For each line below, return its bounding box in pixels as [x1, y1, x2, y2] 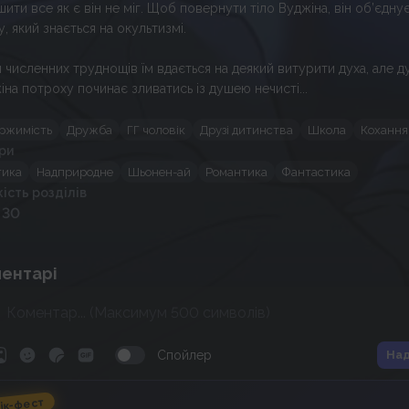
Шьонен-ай [128, 164, 191, 179]
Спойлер [157, 348, 212, 362]
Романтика [205, 164, 267, 179]
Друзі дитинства [200, 122, 293, 137]
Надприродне [37, 164, 113, 179]
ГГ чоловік [127, 122, 185, 137]
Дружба [67, 122, 112, 137]
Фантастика [282, 164, 351, 179]
